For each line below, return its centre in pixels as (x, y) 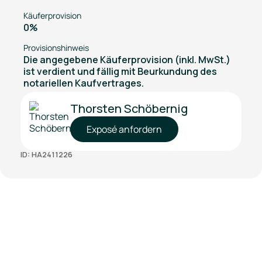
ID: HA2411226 (46, 154)
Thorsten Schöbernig (129, 108)
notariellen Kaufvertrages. (83, 83)
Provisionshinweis (56, 48)
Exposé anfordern (124, 129)
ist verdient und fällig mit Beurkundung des (120, 71)
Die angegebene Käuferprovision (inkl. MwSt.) (127, 60)
